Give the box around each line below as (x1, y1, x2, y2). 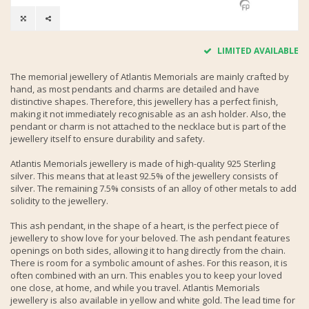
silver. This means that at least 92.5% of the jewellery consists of (10, 169, 278, 182)
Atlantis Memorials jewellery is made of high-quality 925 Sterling (10, 157, 275, 170)
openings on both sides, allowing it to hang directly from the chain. (10, 243, 286, 257)
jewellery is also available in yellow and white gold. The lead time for (10, 293, 295, 306)
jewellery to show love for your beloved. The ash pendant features (10, 231, 290, 244)
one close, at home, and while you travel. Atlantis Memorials (10, 281, 260, 294)
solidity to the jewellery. (10, 194, 108, 207)
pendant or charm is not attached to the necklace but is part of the (10, 119, 286, 132)
